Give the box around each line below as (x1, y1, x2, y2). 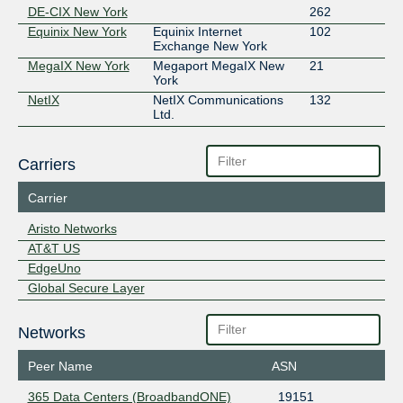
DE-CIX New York (27, 4, 128, 20)
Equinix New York (27, 24, 127, 40)
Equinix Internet (152, 24, 242, 40)
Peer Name (27, 359, 93, 374)
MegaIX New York (27, 58, 130, 74)
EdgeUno (27, 260, 81, 275)
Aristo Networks (27, 220, 117, 236)
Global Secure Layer (27, 280, 145, 295)
